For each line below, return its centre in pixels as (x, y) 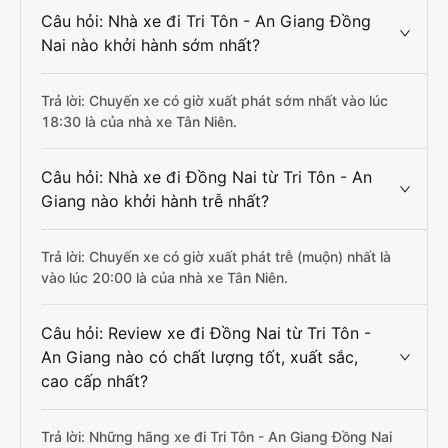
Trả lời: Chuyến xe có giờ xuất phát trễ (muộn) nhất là (216, 256)
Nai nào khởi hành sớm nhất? (150, 45)
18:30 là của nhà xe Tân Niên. (139, 121)
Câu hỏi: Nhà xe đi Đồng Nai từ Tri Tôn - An (206, 177)
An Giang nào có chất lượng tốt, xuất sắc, (199, 357)
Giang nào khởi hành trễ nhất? (155, 201)
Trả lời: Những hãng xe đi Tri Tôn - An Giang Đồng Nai (216, 436)
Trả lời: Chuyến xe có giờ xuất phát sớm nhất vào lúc (214, 100)
